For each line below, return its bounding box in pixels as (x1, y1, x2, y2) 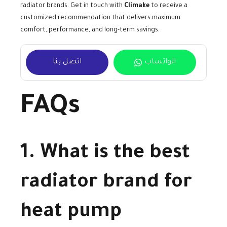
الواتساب (144, 58, 176, 67)
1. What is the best (20, 143, 190, 165)
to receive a (149, 3, 187, 10)
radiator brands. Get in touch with (20, 3, 124, 10)
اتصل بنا (53, 58, 82, 67)
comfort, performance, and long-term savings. (20, 27, 160, 34)
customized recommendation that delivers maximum (20, 15, 180, 22)
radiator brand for (20, 172, 192, 194)
